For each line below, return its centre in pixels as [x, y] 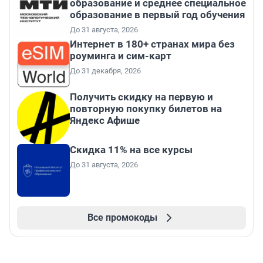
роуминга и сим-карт [121, 56]
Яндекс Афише [105, 121]
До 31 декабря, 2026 [105, 71]
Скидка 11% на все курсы [131, 150]
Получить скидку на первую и [141, 97]
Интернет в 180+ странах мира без [152, 44]
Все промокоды [122, 218]
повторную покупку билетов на [146, 109]
